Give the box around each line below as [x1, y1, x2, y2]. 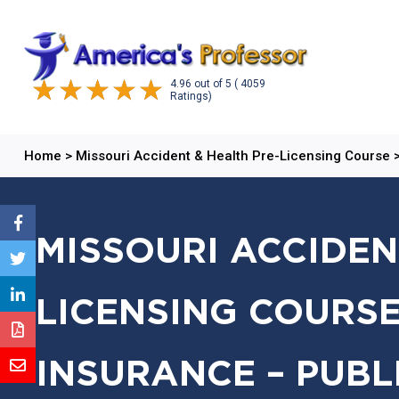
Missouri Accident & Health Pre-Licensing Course [75, 148, 390, 164]
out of [193, 77, 225, 90]
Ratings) [169, 89, 212, 102]
